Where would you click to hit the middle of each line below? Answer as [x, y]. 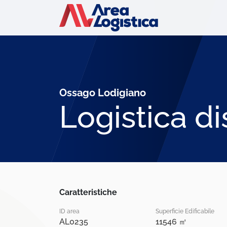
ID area [70, 211]
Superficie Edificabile [185, 211]
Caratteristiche [88, 192]
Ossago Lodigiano [103, 93]
